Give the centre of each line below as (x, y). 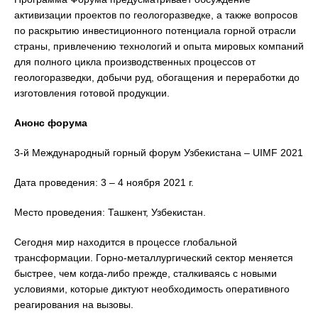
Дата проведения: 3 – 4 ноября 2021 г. (104, 182)
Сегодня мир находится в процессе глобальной (126, 242)
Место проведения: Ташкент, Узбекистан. (110, 212)
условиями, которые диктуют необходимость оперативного (152, 289)
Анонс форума (51, 123)
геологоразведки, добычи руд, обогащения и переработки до (157, 77)
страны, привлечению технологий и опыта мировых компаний (159, 46)
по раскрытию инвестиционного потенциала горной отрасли (155, 31)
